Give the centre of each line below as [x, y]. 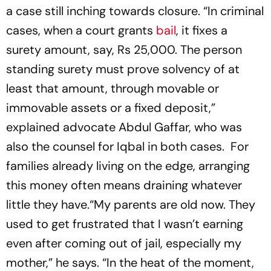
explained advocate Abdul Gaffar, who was [124, 127]
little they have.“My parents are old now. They [131, 204]
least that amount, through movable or [113, 88]
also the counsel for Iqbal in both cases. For [127, 146]
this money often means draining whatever [124, 185]
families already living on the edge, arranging [128, 166]
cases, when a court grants [81, 30]
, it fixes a [202, 30]
